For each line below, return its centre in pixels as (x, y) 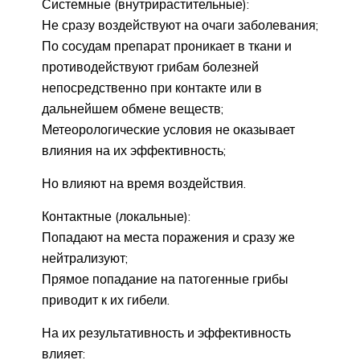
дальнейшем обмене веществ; (133, 109)
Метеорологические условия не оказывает (168, 130)
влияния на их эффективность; (134, 151)
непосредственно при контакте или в (152, 88)
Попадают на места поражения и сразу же (168, 237)
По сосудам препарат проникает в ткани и (167, 46)
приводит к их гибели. (106, 300)
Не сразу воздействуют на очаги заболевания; (180, 25)
